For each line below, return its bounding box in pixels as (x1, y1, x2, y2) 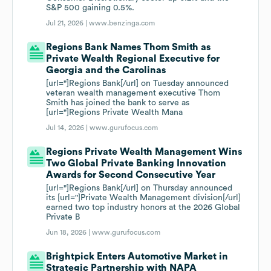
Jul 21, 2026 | (46, 19, 90, 27)
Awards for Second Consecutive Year (46, 170, 216, 180)
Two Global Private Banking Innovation (46, 158, 227, 169)
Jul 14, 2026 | (46, 124, 90, 132)
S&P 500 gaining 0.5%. (46, 4, 135, 13)
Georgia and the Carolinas (46, 65, 166, 76)
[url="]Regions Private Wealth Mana (46, 108, 183, 117)
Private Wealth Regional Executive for (46, 54, 220, 64)
